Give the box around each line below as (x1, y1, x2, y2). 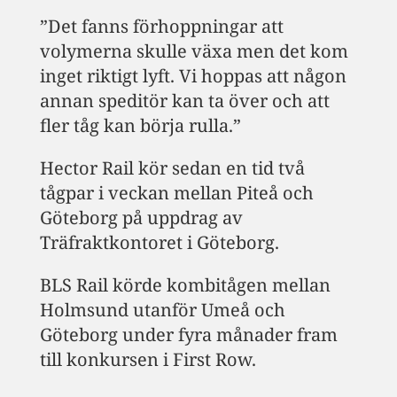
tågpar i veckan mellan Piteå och (39, 180, 314, 205)
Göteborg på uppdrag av (39, 205, 243, 230)
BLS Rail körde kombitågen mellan (39, 272, 331, 297)
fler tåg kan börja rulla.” (39, 113, 241, 137)
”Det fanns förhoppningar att (39, 13, 284, 38)
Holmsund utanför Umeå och (39, 297, 285, 322)
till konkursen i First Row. (39, 346, 256, 371)
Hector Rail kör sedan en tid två (39, 155, 305, 180)
